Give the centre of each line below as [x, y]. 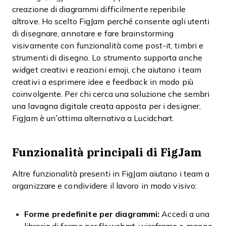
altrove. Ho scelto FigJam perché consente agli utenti [111, 21]
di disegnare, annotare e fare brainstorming [93, 34]
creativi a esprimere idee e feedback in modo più [103, 82]
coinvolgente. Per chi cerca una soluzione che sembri [111, 94]
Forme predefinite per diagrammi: [92, 214]
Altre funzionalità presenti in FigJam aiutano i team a [111, 174]
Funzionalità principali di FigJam [107, 152]
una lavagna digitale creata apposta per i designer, [107, 106]
